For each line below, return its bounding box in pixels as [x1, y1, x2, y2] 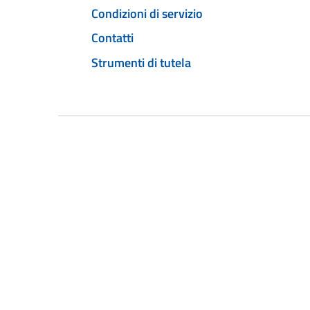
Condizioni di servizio [91, 3, 203, 23]
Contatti [91, 28, 134, 48]
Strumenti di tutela [91, 53, 191, 73]
